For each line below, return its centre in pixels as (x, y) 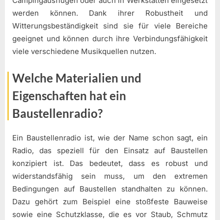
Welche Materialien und (77, 78)
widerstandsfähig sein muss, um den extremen (110, 176)
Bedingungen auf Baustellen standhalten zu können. (110, 189)
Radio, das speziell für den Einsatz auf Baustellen (110, 151)
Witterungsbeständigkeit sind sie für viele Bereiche (110, 26)
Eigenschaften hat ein (69, 95)
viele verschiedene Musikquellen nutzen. (84, 52)
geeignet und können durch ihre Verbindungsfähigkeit (110, 39)
